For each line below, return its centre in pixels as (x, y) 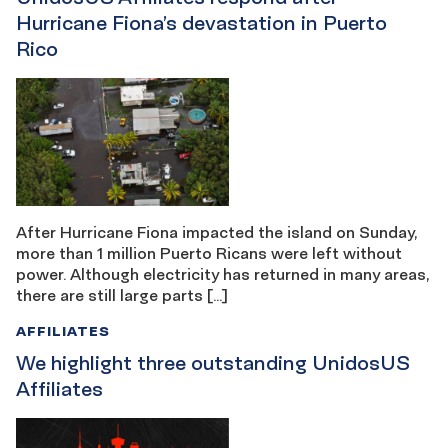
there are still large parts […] (122, 294)
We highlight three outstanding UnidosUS (213, 362)
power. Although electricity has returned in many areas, (223, 273)
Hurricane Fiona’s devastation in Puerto (201, 22)
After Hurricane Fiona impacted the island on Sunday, (217, 231)
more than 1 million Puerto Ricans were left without (209, 252)
